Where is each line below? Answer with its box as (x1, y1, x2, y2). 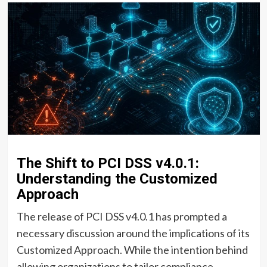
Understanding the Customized (16, 170, 218, 187)
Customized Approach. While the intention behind (16, 243, 248, 256)
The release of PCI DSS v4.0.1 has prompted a (16, 209, 227, 223)
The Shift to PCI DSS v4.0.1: (16, 154, 199, 172)
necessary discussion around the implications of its (16, 226, 250, 240)
